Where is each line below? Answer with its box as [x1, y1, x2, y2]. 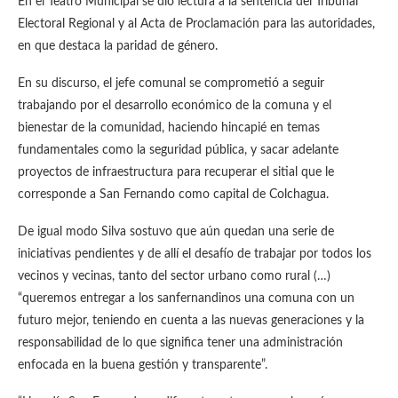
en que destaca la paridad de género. [18, 40, 218, 52]
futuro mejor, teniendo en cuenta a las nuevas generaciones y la [18, 314, 364, 327]
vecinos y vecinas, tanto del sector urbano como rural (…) [18, 270, 330, 283]
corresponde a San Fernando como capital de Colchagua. [18, 188, 329, 201]
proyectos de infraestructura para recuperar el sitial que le [18, 166, 334, 179]
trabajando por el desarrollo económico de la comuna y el [18, 99, 331, 112]
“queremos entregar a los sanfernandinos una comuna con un [18, 292, 354, 305]
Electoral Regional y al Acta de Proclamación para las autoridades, [18, 18, 375, 30]
